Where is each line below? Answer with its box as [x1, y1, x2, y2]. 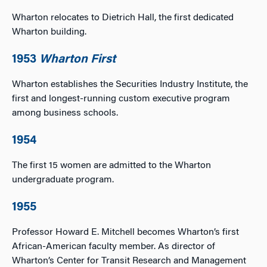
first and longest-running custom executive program [12, 94, 230, 104]
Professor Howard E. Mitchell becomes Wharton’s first [12, 228, 239, 237]
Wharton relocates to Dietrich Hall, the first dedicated [12, 13, 234, 23]
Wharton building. [12, 27, 86, 37]
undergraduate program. [12, 175, 114, 185]
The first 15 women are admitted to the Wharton [12, 161, 211, 170]
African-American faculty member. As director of [12, 242, 215, 252]
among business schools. [12, 108, 118, 118]
